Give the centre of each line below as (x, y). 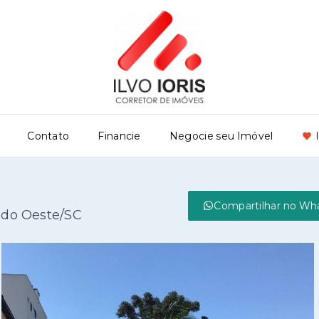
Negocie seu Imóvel (221, 136)
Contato (48, 136)
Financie (119, 136)
